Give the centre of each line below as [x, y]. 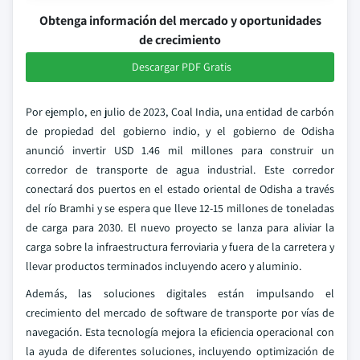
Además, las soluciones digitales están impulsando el [180, 293]
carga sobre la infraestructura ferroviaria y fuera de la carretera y [180, 247]
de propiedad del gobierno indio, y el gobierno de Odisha [180, 131]
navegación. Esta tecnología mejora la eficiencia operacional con [180, 332]
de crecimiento [180, 40]
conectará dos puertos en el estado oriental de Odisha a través [180, 189]
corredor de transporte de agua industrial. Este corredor [180, 170]
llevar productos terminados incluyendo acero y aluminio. [164, 266]
